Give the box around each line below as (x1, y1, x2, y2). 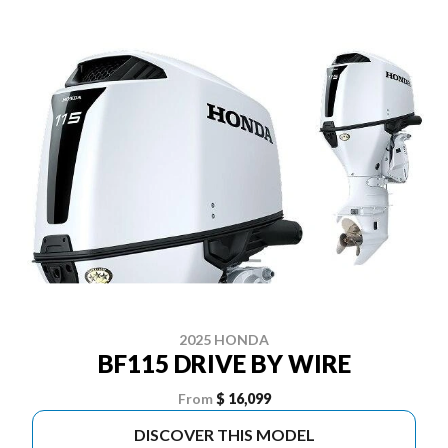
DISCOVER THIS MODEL (133, 425, 315, 444)
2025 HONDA (179, 331, 269, 348)
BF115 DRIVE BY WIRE (97, 349, 351, 378)
